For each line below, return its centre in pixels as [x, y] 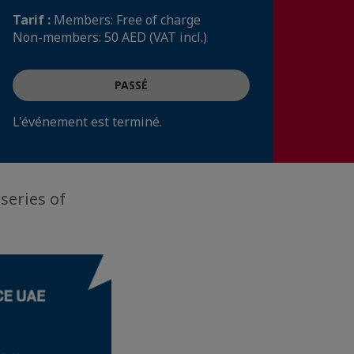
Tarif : [33, 20]
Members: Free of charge [127, 20]
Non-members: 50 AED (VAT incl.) [110, 37]
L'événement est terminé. [87, 122]
